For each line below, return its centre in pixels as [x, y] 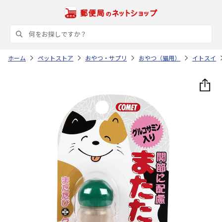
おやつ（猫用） [160, 57]
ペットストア [55, 57]
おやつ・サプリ [106, 57]
